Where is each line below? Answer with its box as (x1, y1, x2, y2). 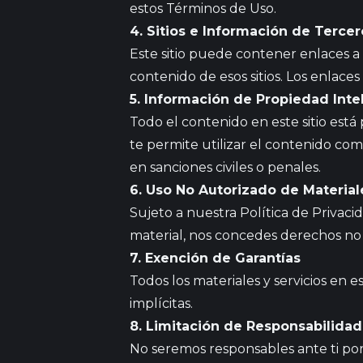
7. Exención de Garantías (130, 250, 301, 266)
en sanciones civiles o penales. (130, 160, 321, 175)
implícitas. (130, 296, 193, 311)
